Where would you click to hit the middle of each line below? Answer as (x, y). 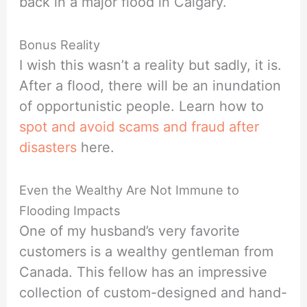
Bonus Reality (60, 45)
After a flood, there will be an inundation (150, 86)
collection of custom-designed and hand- (153, 293)
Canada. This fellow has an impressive (144, 272)
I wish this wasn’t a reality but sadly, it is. (151, 65)
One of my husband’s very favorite (130, 231)
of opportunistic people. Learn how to (142, 107)
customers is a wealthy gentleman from (147, 252)
